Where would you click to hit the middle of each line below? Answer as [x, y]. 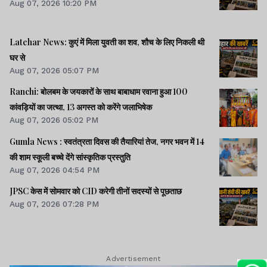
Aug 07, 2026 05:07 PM [54, 71]
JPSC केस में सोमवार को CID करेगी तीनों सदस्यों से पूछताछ [96, 191]
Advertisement [133, 259]
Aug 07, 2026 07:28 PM [54, 204]
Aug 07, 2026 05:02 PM [54, 120]
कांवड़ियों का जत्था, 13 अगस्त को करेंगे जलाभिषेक [81, 107]
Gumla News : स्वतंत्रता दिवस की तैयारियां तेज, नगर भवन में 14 [107, 141]
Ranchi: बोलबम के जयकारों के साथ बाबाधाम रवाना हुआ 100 [99, 92]
